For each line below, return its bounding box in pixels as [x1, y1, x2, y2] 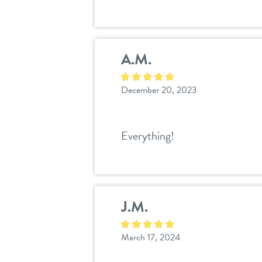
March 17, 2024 [121, 230, 180, 245]
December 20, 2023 [121, 83, 197, 98]
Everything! [121, 127, 174, 145]
